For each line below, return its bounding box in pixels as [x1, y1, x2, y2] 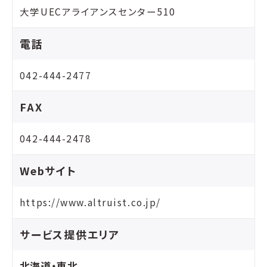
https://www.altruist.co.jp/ [19, 195, 161, 209]
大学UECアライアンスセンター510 [19, 4, 176, 18]
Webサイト [19, 163, 77, 179]
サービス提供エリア [19, 226, 120, 242]
